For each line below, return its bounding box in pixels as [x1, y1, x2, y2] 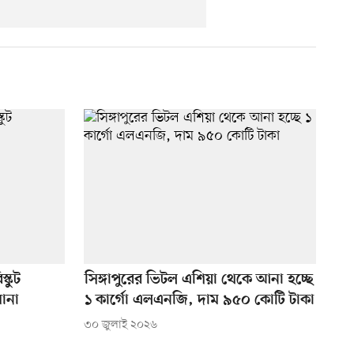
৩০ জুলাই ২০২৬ [83, 318, 157, 333]
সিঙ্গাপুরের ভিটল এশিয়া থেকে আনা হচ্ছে [84, 271, 314, 290]
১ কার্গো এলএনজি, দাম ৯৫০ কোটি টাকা [84, 292, 314, 311]
